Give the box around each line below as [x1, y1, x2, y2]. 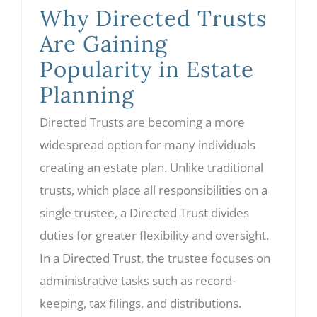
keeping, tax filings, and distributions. [40, 295, 241, 311]
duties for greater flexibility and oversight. [40, 227, 269, 243]
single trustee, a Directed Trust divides [40, 204, 249, 221]
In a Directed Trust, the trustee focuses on [40, 250, 270, 266]
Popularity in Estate [40, 55, 254, 83]
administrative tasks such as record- [40, 272, 236, 289]
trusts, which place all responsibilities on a [40, 182, 267, 198]
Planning [40, 81, 134, 109]
